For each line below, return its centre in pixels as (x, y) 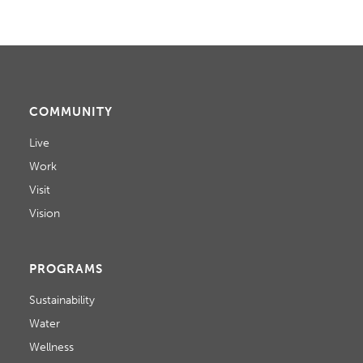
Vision (44, 214)
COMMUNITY (70, 112)
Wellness (51, 348)
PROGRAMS (66, 269)
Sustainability (62, 301)
